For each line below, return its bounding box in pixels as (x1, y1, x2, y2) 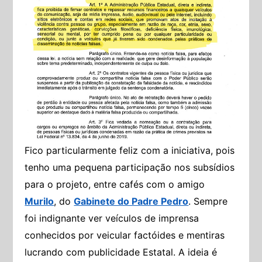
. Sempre (188, 195, 228, 208)
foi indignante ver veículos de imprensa (25, 212, 199, 225)
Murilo (25, 195, 54, 208)
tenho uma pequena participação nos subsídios (25, 161, 235, 174)
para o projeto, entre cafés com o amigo (25, 178, 205, 191)
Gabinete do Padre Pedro (74, 195, 189, 208)
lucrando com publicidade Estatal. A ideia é (25, 246, 218, 258)
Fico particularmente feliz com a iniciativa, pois (25, 144, 235, 157)
